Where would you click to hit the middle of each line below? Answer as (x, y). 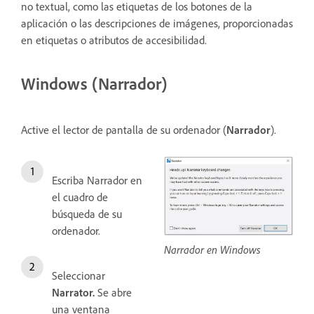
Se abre (113, 292)
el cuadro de (80, 197)
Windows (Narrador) (94, 83)
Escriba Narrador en (97, 180)
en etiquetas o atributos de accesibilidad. (115, 40)
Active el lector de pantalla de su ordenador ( (124, 129)
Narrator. (73, 292)
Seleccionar (78, 275)
